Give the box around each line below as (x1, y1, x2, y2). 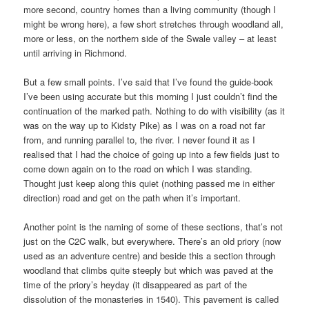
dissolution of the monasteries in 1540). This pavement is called (23, 292, 279, 306)
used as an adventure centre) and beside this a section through (23, 249, 276, 263)
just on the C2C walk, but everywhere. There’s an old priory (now (23, 235, 281, 248)
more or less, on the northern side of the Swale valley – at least (23, 31, 277, 45)
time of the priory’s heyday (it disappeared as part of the (23, 278, 248, 292)
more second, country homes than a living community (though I (23, 2, 277, 16)
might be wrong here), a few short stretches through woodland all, (23, 17, 284, 30)
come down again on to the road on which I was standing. (23, 161, 253, 175)
